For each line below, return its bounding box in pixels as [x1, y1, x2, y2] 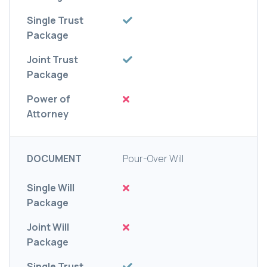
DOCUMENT [27, 152, 82, 166]
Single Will [27, 181, 74, 195]
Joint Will [27, 221, 69, 234]
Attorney [27, 107, 69, 121]
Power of [27, 92, 70, 106]
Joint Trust [27, 53, 78, 67]
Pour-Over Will [123, 152, 184, 166]
